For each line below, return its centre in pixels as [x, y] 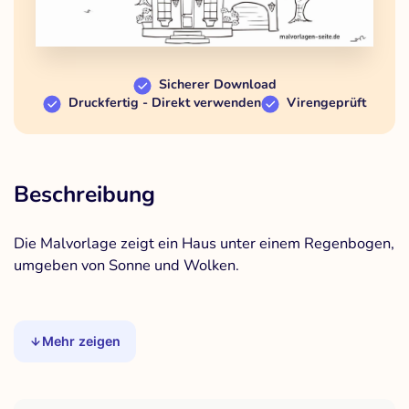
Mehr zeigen [82, 341]
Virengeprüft [326, 103]
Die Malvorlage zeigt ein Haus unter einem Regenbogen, [204, 244]
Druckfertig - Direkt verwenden [165, 103]
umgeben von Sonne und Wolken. [126, 266]
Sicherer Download [217, 85]
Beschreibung [84, 195]
